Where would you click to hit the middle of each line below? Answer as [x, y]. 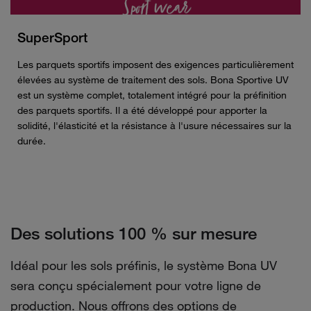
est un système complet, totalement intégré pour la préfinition [152, 95]
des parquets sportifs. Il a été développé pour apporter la [142, 110]
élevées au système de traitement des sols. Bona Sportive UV [153, 80]
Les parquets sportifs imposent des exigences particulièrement [155, 65]
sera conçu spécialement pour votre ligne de [136, 285]
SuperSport [52, 37]
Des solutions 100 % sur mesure [134, 233]
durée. [32, 141]
